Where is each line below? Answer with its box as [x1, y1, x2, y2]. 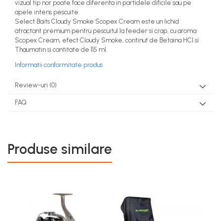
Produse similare [7, 141, 112, 158]
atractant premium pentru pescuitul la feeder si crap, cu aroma [15, 27, 196, 35]
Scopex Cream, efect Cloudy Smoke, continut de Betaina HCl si [15, 37, 199, 44]
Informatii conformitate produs [15, 61, 103, 69]
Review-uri [15, 81, 49, 89]
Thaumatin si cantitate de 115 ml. [15, 46, 107, 54]
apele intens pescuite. [15, 8, 79, 16]
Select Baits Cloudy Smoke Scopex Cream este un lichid [15, 18, 179, 26]
